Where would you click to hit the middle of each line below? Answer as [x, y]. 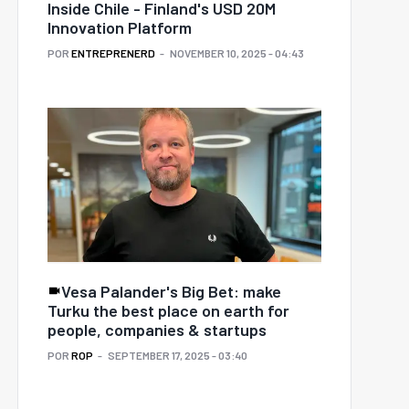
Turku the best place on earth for [168, 311]
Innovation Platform [120, 28]
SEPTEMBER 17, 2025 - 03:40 [178, 356]
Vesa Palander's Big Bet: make [171, 292]
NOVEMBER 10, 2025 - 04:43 [237, 53]
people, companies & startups [157, 330]
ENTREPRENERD [113, 53]
